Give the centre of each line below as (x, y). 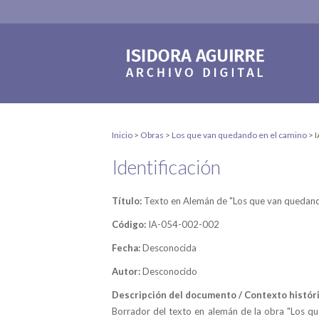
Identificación (166, 167)
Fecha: (127, 248)
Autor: (127, 271)
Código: (130, 224)
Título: (128, 201)
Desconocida (169, 248)
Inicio (122, 135)
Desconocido (170, 271)
